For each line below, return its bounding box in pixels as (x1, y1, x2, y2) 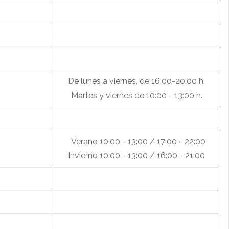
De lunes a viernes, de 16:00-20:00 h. (68, 76, 205, 86)
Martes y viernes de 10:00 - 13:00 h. (71, 90, 202, 101)
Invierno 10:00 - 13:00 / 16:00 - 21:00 (68, 151, 205, 161)
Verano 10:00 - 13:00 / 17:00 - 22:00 (67, 136, 205, 147)
